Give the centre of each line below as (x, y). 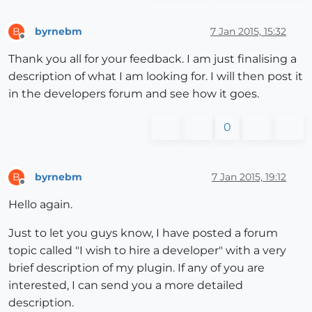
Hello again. (40, 205)
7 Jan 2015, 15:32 (248, 31)
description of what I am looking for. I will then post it (156, 77)
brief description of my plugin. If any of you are (136, 268)
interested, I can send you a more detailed (126, 286)
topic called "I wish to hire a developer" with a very (147, 251)
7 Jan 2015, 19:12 (249, 177)
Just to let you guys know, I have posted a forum (143, 233)
